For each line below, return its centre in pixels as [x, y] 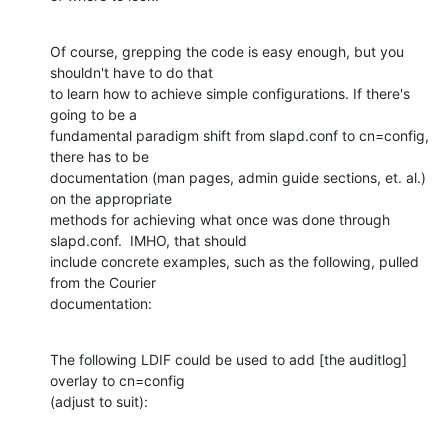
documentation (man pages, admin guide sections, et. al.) [238, 177]
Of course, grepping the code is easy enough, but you [227, 51]
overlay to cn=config [117, 380]
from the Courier [103, 282]
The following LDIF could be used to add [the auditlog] [228, 359]
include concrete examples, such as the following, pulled [234, 261]
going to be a [93, 114]
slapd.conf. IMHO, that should [148, 240]
